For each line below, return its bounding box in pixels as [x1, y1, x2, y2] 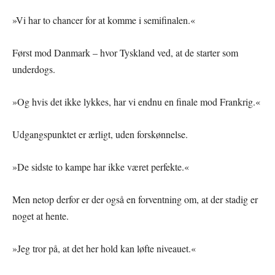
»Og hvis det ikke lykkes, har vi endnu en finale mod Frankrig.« [12, 95, 260, 109]
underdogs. [12, 63, 55, 76]
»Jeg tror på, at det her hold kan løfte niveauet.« [12, 242, 196, 255]
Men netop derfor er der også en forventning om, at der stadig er [12, 193, 258, 206]
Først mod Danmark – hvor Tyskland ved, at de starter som [12, 46, 238, 60]
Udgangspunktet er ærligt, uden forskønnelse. [12, 128, 188, 141]
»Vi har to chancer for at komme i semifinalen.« [12, 14, 195, 27]
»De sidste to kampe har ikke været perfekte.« [12, 160, 189, 174]
